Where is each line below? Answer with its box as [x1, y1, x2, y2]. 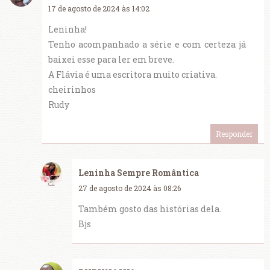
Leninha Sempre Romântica [78, 167, 199, 179]
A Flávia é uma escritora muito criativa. [48, 69, 217, 81]
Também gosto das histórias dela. [78, 203, 221, 215]
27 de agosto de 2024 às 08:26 [78, 183, 181, 193]
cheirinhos [48, 84, 96, 96]
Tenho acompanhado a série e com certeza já [48, 39, 246, 51]
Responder [216, 129, 253, 139]
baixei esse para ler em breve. [48, 54, 174, 66]
